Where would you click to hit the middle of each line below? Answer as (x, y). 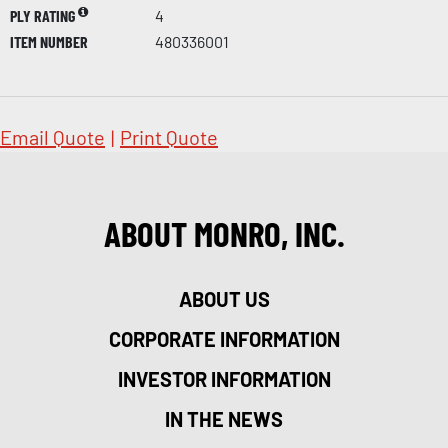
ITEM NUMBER (49, 41)
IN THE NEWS (224, 418)
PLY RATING (44, 15)
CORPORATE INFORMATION (224, 338)
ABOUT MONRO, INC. (224, 232)
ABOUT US (224, 298)
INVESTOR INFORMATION (224, 378)
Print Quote (169, 136)
